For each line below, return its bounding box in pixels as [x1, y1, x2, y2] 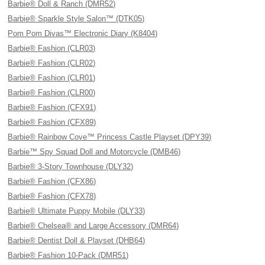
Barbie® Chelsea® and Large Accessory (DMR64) [8, 221, 179, 230]
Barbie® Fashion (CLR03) [8, 44, 96, 53]
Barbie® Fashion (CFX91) [8, 103, 96, 112]
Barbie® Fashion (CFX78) [8, 192, 96, 201]
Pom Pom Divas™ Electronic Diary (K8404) [8, 29, 158, 38]
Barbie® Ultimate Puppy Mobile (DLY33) [8, 206, 146, 215]
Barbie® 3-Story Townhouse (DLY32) [8, 162, 134, 171]
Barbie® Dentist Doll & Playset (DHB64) [8, 236, 146, 245]
